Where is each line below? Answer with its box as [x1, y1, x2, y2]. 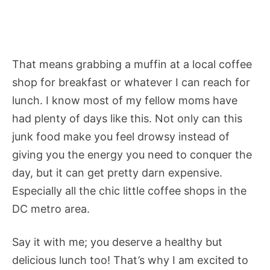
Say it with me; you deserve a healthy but [12, 236, 222, 249]
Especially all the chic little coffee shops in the [12, 184, 246, 198]
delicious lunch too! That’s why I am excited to [12, 254, 248, 267]
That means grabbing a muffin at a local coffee [12, 58, 252, 71]
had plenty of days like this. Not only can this [12, 112, 242, 125]
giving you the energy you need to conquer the [12, 148, 252, 162]
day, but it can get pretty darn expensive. [12, 166, 222, 180]
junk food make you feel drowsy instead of [12, 130, 230, 143]
